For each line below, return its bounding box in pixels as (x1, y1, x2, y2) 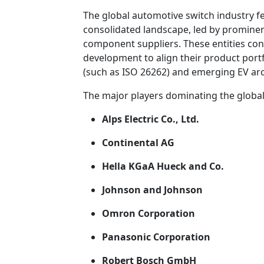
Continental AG (102, 136, 174, 150)
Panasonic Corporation (102, 230, 210, 244)
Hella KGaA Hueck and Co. (102, 160, 224, 173)
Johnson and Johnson (102, 183, 203, 197)
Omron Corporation (102, 207, 195, 220)
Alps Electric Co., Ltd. (102, 113, 199, 126)
